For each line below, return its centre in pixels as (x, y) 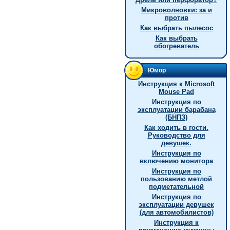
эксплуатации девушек (176, 205)
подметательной (176, 187)
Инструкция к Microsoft (176, 84)
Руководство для (176, 135)
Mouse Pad (176, 92)
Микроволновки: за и (176, 10)
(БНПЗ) (176, 117)
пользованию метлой (176, 179)
